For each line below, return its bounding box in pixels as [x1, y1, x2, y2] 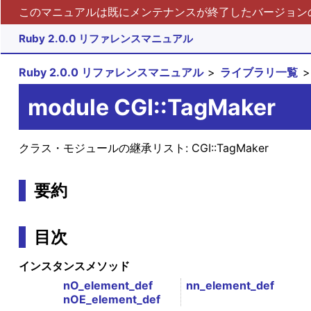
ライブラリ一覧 [220, 65, 299, 80]
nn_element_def [186, 278, 275, 293]
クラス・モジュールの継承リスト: [18, 141, 192, 155]
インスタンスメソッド [18, 259, 130, 274]
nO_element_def [62, 278, 153, 293]
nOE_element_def [62, 292, 160, 307]
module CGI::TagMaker [27, 93, 276, 121]
